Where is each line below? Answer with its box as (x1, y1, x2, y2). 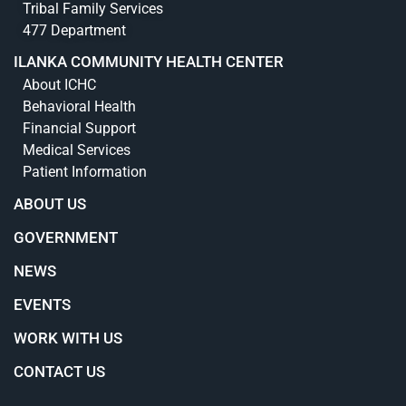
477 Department (23, 21, 126, 39)
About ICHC (23, 76, 96, 94)
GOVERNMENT (14, 227, 118, 246)
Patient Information (23, 163, 147, 181)
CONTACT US (14, 362, 105, 381)
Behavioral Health (23, 98, 136, 116)
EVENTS (14, 295, 71, 314)
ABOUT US (14, 194, 86, 213)
